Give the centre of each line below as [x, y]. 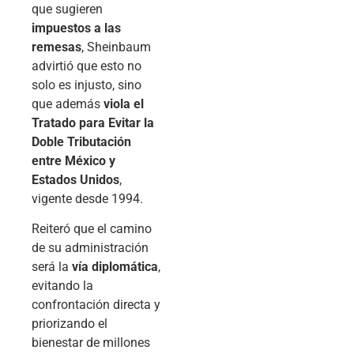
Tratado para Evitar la [93, 123]
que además [68, 104]
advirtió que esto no [87, 66]
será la [52, 267]
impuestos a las [76, 28]
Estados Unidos [75, 180]
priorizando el [70, 324]
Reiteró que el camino [92, 229]
